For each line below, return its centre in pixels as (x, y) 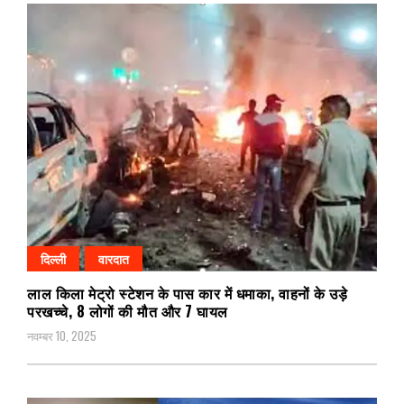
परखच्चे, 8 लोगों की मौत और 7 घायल (128, 311)
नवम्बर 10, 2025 (62, 335)
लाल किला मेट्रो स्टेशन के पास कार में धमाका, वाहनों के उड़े (187, 293)
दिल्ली (53, 258)
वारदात (114, 258)
